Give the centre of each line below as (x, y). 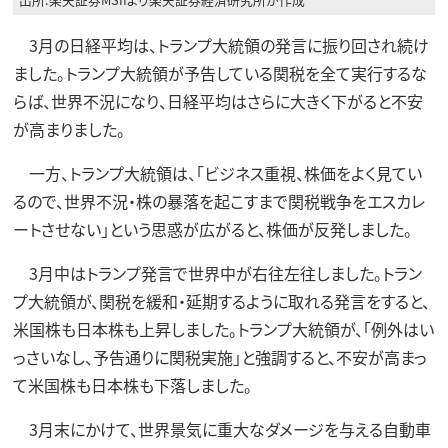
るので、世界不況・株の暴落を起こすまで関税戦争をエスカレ (218, 200)
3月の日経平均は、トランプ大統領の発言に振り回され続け (220, 44)
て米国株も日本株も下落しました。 (132, 384)
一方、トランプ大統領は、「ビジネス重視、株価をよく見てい (217, 172)
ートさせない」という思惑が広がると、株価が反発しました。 (212, 228)
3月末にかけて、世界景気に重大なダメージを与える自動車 (221, 428)
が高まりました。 (68, 128)
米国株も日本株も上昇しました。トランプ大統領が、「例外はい (223, 328)
